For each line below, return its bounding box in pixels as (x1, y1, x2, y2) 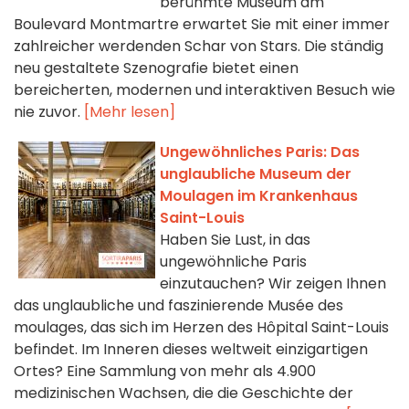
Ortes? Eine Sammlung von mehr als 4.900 (14, 361, 316, 383)
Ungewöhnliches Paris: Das (160, 142, 360, 163)
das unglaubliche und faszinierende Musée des (14, 295, 343, 317)
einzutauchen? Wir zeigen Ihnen (160, 273, 386, 295)
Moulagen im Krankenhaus (160, 185, 358, 207)
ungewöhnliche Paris (160, 251, 307, 273)
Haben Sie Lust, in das (160, 229, 310, 251)
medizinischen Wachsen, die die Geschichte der (14, 383, 353, 404)
